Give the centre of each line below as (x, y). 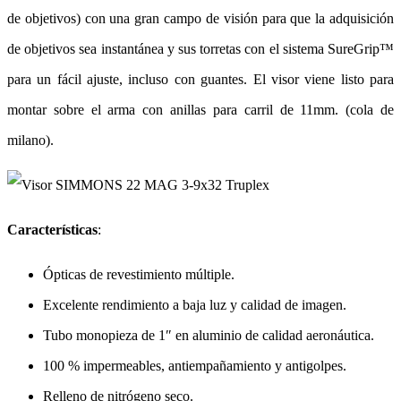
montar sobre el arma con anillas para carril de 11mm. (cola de (200, 110)
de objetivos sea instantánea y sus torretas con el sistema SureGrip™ (200, 49)
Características (52, 230)
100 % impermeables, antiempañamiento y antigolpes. (195, 366)
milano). (30, 141)
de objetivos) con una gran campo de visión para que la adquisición (200, 19)
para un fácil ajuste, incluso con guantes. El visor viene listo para (200, 80)
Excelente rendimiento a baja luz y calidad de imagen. (195, 305)
